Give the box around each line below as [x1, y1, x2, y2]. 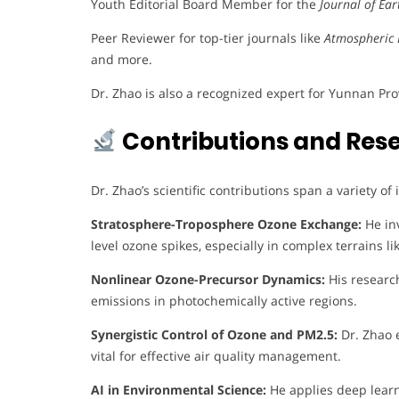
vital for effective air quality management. [91, 346, 341, 364]
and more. [91, 50, 152, 68]
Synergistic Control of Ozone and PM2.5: [91, 325, 338, 343]
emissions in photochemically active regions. [91, 291, 357, 309]
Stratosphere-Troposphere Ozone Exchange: [91, 215, 362, 232]
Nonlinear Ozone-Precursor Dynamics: [91, 270, 325, 288]
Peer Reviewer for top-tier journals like [91, 28, 324, 46]
